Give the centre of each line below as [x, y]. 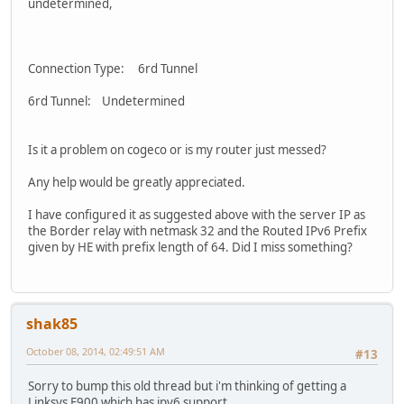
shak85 [52, 324]
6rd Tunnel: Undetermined [106, 101]
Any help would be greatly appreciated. [137, 183]
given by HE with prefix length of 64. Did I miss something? [190, 248]
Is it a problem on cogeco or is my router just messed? [177, 150]
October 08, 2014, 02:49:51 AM [96, 352]
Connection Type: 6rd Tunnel [117, 69]
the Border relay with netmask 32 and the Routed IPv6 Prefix [197, 231]
